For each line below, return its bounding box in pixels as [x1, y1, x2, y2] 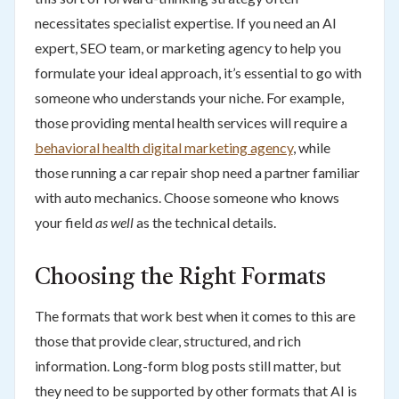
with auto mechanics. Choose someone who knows [34, 188, 339, 206]
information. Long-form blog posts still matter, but [34, 356, 341, 374]
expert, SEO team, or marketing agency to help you [34, 38, 341, 56]
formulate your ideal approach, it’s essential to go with [34, 63, 362, 81]
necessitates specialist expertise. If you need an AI [34, 13, 337, 31]
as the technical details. [133, 213, 276, 231]
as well [94, 213, 134, 231]
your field [34, 213, 95, 231]
